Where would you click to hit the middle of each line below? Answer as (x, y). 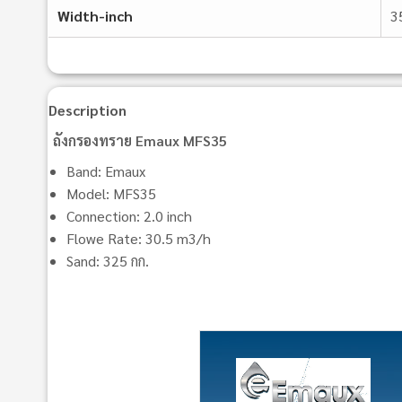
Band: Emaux (106, 170)
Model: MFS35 (111, 193)
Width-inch (95, 16)
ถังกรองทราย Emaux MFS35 (140, 140)
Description (87, 109)
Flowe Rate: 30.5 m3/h (139, 238)
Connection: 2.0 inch (129, 215)
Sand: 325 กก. (108, 260)
